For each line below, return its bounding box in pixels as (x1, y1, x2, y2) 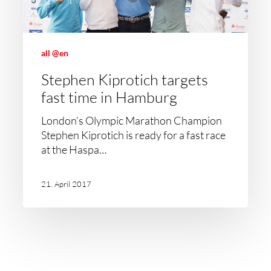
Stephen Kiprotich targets (41, 70, 209, 89)
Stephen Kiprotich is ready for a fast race (41, 128, 226, 142)
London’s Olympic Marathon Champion (41, 114, 223, 127)
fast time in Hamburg (41, 88, 178, 106)
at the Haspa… (41, 143, 107, 156)
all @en (41, 48, 69, 58)
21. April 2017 (41, 178, 92, 189)
